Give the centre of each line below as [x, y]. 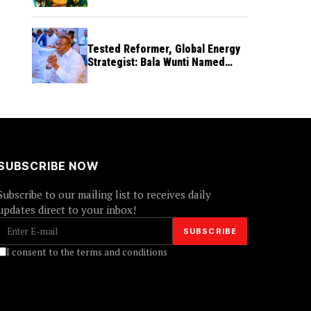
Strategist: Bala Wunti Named [156, 62]
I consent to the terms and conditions [87, 252]
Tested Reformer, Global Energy [164, 49]
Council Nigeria [124, 88]
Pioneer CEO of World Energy [157, 75]
